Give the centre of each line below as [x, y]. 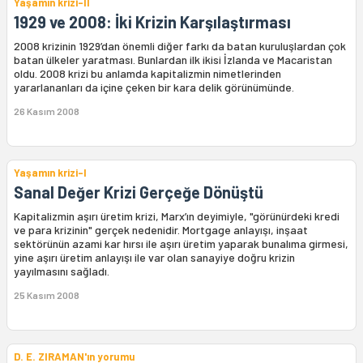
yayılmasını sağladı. [62, 271]
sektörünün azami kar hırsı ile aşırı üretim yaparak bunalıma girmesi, [181, 243]
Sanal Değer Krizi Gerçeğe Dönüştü [139, 192]
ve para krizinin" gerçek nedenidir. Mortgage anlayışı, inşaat [161, 230]
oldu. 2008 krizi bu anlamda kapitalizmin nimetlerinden [147, 73]
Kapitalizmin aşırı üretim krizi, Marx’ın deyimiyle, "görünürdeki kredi [177, 216]
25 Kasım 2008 [47, 295]
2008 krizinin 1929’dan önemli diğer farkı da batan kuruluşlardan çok [180, 46]
